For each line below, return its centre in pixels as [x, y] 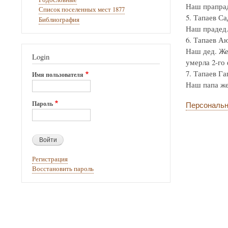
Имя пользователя [58, 74]
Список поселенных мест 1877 [81, 10]
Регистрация [50, 159]
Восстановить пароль [63, 169]
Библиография [59, 19]
